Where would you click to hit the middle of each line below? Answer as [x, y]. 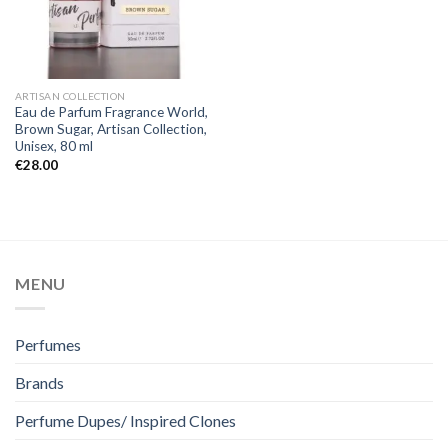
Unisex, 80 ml [53, 146]
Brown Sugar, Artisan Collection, [110, 129]
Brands [39, 382]
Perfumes [48, 344]
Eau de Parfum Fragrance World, [111, 112]
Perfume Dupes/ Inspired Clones [125, 420]
